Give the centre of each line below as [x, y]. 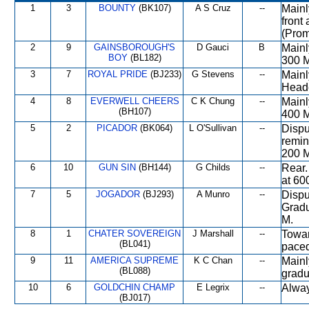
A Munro [213, 194]
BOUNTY [117, 8]
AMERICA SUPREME [134, 260]
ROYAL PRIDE [118, 74]
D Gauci [213, 47]
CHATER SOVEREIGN [134, 233]
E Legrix [213, 287]
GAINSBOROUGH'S [134, 47]
